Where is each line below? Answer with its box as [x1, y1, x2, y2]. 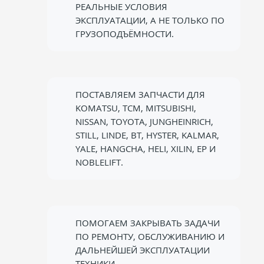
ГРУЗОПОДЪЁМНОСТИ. [75, 28, 174, 39]
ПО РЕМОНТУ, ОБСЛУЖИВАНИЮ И [75, 230, 225, 242]
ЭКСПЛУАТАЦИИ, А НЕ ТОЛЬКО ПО [75, 14, 225, 26]
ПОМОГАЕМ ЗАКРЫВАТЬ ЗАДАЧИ [75, 217, 220, 229]
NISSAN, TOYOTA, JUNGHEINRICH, [75, 115, 213, 127]
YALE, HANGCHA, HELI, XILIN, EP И [75, 143, 216, 154]
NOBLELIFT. [75, 156, 123, 168]
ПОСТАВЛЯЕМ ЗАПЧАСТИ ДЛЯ [75, 88, 205, 100]
